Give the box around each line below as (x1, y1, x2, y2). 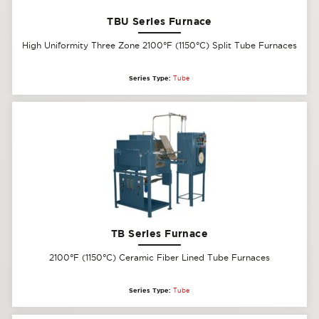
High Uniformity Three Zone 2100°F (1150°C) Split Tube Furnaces (21, 40, 297, 50)
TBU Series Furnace (107, 14, 212, 27)
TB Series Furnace (110, 227, 209, 240)
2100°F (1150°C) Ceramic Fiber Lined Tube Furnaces (48, 253, 270, 263)
